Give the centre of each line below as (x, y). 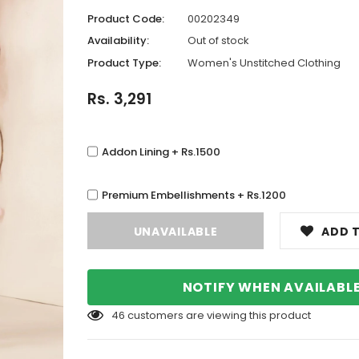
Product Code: (126, 18)
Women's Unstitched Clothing (264, 63)
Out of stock (218, 40)
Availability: (118, 40)
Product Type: (124, 63)
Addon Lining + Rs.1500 (161, 152)
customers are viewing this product (219, 315)
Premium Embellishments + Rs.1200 (194, 195)
